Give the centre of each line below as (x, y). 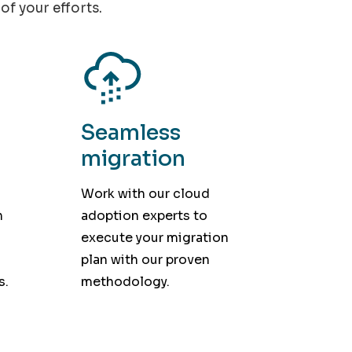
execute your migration (155, 237)
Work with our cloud (146, 193)
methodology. (126, 281)
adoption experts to (145, 215)
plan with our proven (146, 259)
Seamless (131, 133)
